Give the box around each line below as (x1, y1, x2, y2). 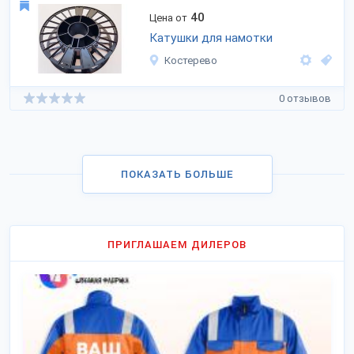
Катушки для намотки (149, 31, 273, 45)
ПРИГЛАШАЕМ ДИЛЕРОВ (107, 239, 247, 250)
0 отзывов (279, 92, 331, 104)
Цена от (149, 12, 187, 24)
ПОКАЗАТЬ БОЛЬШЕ (120, 168, 234, 180)
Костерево (164, 55, 217, 66)
